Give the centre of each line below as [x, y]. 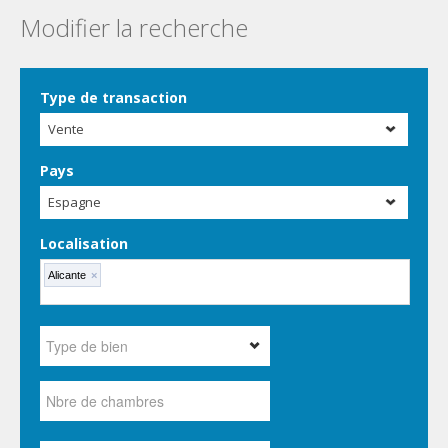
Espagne [74, 202]
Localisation [84, 243]
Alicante [67, 275]
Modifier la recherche [134, 27]
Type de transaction [113, 97]
